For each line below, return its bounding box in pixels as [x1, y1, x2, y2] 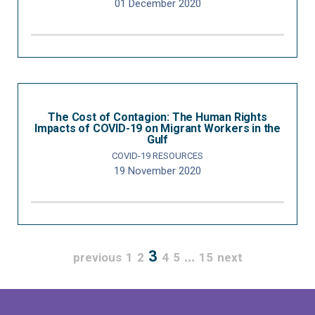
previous [72, 250, 122, 264]
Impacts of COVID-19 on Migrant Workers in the [34, 122, 281, 135]
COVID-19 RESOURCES [112, 150, 203, 161]
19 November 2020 [114, 165, 201, 177]
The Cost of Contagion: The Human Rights [48, 110, 267, 124]
